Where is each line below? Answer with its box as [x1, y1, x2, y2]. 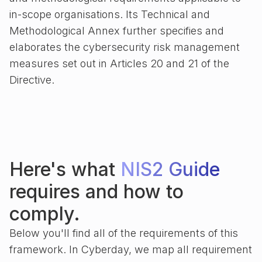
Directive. [9, 74, 54, 86]
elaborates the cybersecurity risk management [9, 41, 240, 53]
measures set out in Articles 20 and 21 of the [9, 57, 229, 70]
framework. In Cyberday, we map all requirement [9, 243, 252, 256]
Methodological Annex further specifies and [9, 25, 224, 37]
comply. [9, 202, 80, 225]
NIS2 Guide [120, 158, 220, 181]
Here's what [9, 158, 120, 181]
